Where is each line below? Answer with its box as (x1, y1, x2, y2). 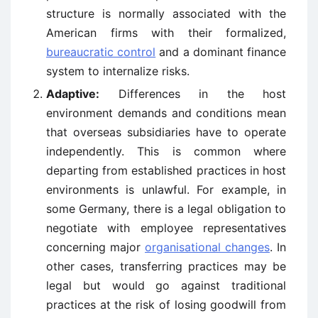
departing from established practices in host (46, 163, 286, 177)
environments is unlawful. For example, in (46, 182, 286, 197)
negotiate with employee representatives (46, 221, 286, 235)
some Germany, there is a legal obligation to (46, 202, 286, 216)
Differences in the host (99, 87, 286, 101)
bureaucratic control (46, 45, 156, 59)
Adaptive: (46, 87, 99, 101)
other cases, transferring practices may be (46, 259, 286, 273)
